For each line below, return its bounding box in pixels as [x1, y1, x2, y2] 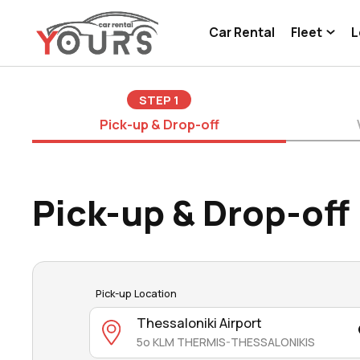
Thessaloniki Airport [136, 313, 262, 332]
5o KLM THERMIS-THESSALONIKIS [136, 334, 315, 350]
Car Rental [209, 23, 276, 41]
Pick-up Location [96, 286, 177, 301]
